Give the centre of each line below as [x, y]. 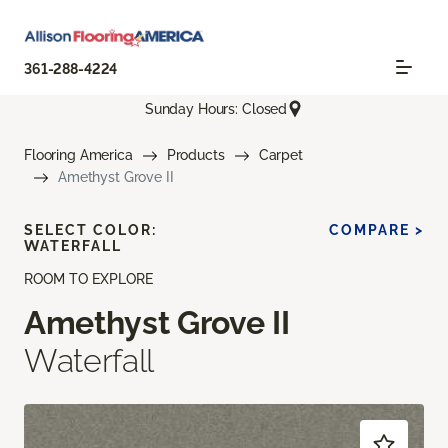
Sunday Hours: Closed [216, 108]
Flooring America [78, 155]
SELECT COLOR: [90, 230]
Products [195, 155]
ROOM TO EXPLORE [88, 279]
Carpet [280, 155]
